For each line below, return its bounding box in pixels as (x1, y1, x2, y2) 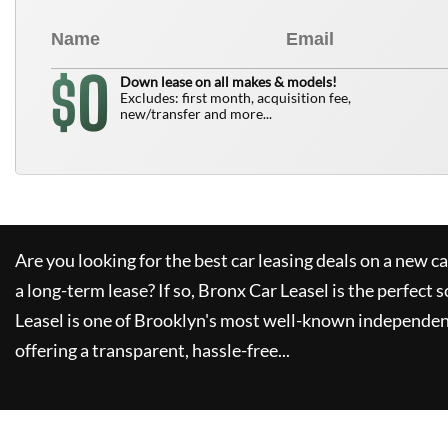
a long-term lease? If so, (15, 279, 195, 301)
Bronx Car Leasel (198, 279, 329, 301)
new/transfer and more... (120, 105, 272, 122)
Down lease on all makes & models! (120, 73, 337, 90)
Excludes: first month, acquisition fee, (120, 89, 351, 106)
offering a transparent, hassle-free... (15, 339, 290, 361)
